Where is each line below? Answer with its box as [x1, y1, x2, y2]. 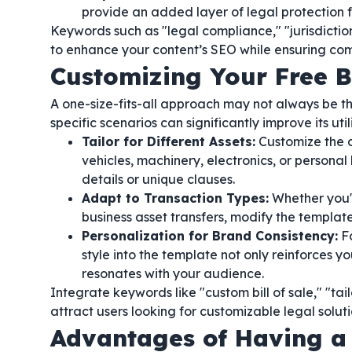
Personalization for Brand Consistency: [82, 228, 338, 244]
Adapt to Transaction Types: [82, 190, 269, 206]
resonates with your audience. [82, 266, 264, 281]
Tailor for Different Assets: [82, 134, 255, 149]
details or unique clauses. [82, 171, 235, 187]
